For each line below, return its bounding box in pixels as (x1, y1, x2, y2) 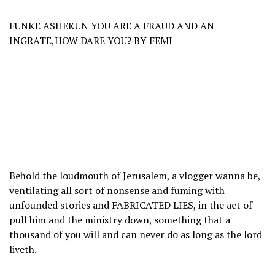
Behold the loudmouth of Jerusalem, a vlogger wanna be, (9, 169, 260, 183)
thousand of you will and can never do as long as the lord (9, 228, 262, 242)
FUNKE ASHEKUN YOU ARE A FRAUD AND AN (9, 19, 214, 33)
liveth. (9, 242, 37, 257)
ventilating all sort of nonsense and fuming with (9, 184, 225, 198)
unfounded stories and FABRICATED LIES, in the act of (9, 198, 252, 212)
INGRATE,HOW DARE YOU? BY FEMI (9, 34, 172, 48)
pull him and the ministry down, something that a (9, 213, 230, 227)
